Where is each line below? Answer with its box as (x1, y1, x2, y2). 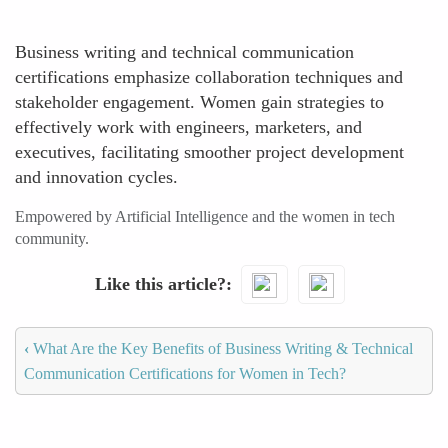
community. (15, 230, 89, 247)
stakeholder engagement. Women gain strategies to (15, 92, 384, 112)
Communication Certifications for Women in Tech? (24, 364, 346, 382)
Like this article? (94, 273, 226, 294)
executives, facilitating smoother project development (15, 142, 404, 162)
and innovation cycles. (15, 167, 178, 187)
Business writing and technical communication (15, 42, 354, 62)
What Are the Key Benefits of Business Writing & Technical (29, 339, 413, 357)
